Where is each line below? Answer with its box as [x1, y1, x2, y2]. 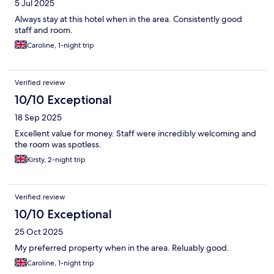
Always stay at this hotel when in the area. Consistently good [15, 13, 242, 24]
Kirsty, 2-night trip [27, 154, 86, 165]
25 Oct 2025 [15, 226, 63, 237]
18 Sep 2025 [15, 111, 62, 123]
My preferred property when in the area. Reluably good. [15, 242, 229, 253]
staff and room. [15, 24, 73, 35]
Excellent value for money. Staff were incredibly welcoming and [15, 127, 256, 139]
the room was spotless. [15, 138, 102, 150]
